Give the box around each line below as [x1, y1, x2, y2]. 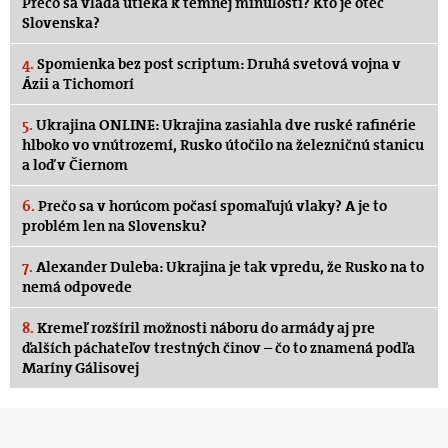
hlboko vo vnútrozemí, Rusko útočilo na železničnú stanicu [22, 134, 424, 155]
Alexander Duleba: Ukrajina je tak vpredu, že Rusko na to [33, 256, 424, 277]
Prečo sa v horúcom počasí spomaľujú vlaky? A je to [35, 195, 387, 216]
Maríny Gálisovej [22, 357, 139, 378]
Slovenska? [22, 12, 100, 33]
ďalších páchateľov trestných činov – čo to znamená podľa [22, 337, 415, 358]
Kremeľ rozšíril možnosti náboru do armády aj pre [34, 317, 375, 338]
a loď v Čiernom [22, 154, 128, 175]
